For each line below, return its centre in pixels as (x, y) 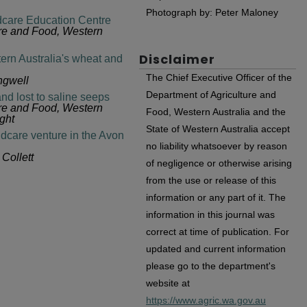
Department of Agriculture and (211, 95)
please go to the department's (211, 266)
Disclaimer (177, 60)
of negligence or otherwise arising (219, 163)
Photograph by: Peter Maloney (212, 12)
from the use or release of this (211, 181)
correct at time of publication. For (218, 232)
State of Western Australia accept (218, 129)
